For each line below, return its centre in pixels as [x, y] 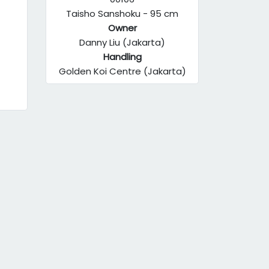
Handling [122, 57]
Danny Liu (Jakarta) [122, 42]
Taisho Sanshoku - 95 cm [122, 14]
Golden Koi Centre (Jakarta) [122, 71]
